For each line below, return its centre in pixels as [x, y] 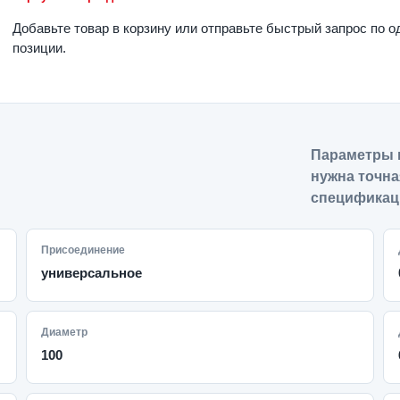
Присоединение [83, 250]
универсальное [92, 273]
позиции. [39, 48]
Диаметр [65, 332]
